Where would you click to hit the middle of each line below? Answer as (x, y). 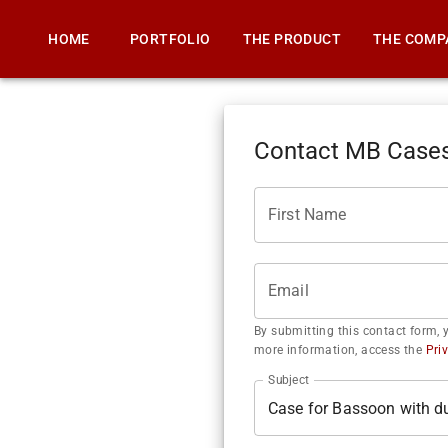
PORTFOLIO (170, 38)
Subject (288, 379)
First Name (307, 214)
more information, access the (338, 350)
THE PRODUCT (291, 38)
